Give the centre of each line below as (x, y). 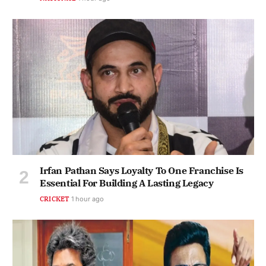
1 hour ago (87, 199)
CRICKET (55, 199)
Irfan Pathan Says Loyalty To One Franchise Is (142, 171)
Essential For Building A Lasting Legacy (127, 183)
